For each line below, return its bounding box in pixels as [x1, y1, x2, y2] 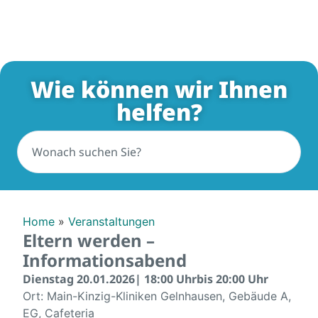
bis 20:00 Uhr [197, 271, 268, 287]
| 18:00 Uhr [135, 271, 197, 287]
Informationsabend [23, 248, 187, 273]
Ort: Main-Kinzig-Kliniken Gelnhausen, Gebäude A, [23, 289, 291, 304]
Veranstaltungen [68, 214, 155, 229]
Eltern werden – [23, 229, 155, 253]
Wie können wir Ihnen [31, 73, 287, 104]
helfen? [116, 96, 202, 127]
